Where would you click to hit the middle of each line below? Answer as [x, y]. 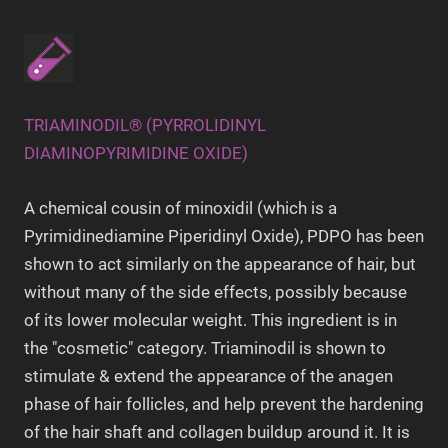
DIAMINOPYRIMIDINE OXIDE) [136, 152]
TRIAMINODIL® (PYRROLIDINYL [145, 124]
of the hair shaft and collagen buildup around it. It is [217, 432]
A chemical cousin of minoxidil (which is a [180, 208]
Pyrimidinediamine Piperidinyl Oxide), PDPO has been [224, 236]
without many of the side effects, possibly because [215, 292]
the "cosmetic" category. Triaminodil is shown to [205, 348]
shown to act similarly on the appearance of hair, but [220, 264]
